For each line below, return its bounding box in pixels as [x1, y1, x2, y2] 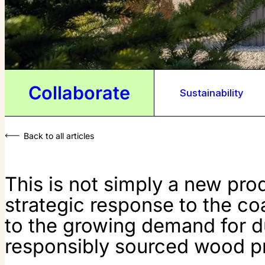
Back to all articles [24, 131, 94, 141]
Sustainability [180, 86, 244, 99]
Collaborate [28, 82, 130, 104]
